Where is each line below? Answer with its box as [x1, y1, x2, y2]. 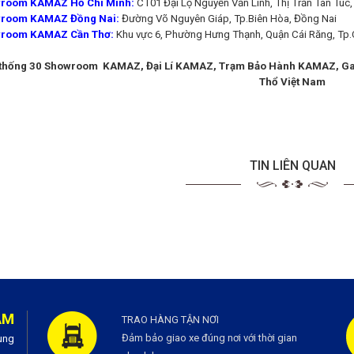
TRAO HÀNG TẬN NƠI [122, 314, 219, 326]
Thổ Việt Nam [259, 76, 326, 88]
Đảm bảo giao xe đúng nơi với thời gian [122, 332, 297, 345]
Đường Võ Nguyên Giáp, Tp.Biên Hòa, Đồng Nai [119, 13, 337, 25]
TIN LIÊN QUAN [249, 158, 336, 174]
